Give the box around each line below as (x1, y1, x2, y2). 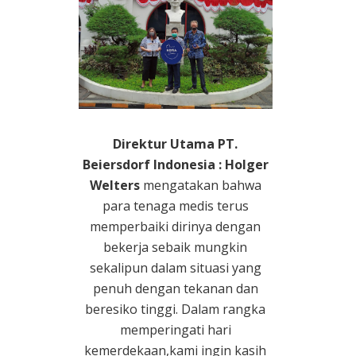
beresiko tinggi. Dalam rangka (85, 300, 266, 319)
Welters (89, 176, 143, 195)
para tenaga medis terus (102, 197, 249, 215)
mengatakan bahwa (142, 176, 261, 195)
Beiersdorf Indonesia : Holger (82, 156, 269, 174)
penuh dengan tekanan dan (92, 280, 258, 298)
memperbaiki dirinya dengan (90, 218, 261, 236)
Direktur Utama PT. (113, 135, 238, 153)
